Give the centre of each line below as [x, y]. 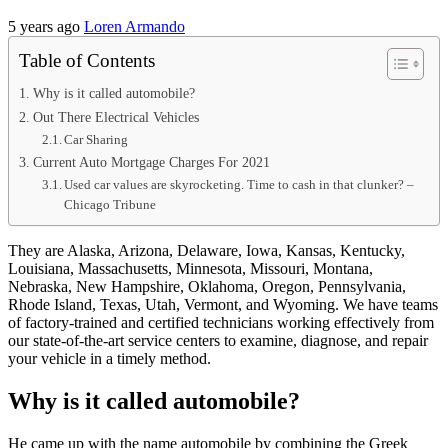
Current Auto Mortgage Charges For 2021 [151, 161]
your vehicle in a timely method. [109, 358]
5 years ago [46, 26]
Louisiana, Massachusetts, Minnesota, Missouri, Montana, [190, 268]
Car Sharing [96, 139]
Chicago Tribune [110, 204]
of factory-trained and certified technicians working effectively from [221, 322]
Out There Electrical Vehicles [115, 116]
